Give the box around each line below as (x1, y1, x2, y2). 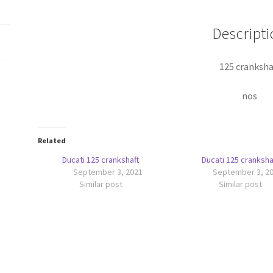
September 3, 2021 (73, 166, 143, 178)
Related (38, 136, 66, 146)
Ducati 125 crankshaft (62, 154, 140, 166)
